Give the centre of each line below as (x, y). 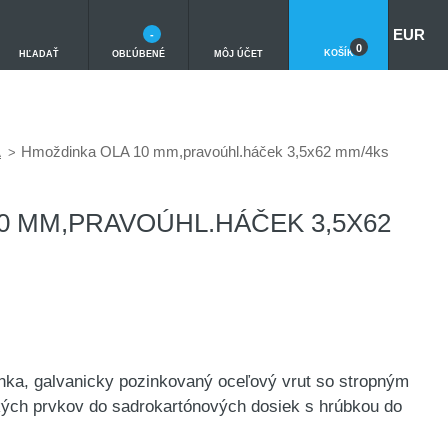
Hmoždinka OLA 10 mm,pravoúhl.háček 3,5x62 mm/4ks (205, 151)
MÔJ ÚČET (238, 53)
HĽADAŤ (38, 53)
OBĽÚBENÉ (138, 53)
